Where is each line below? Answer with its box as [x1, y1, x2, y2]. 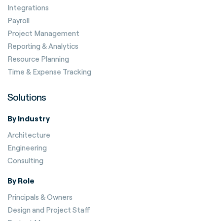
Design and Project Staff [7, 205, 90, 215]
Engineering [7, 143, 47, 152]
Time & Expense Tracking [7, 67, 91, 76]
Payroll [7, 15, 30, 25]
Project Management [7, 28, 79, 38]
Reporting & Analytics [7, 41, 78, 51]
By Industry [7, 113, 50, 123]
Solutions [7, 90, 46, 103]
